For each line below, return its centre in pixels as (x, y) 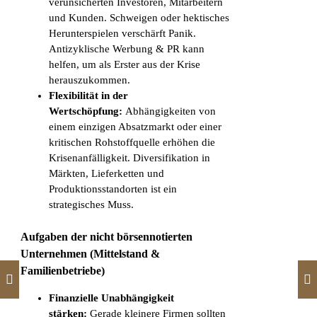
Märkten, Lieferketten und (107, 174)
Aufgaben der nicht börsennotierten (107, 236)
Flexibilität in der (89, 96)
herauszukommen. (90, 80)
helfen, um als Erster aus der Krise (125, 65)
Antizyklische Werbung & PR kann (127, 49)
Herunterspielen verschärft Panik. (123, 34)
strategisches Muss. (92, 205)
